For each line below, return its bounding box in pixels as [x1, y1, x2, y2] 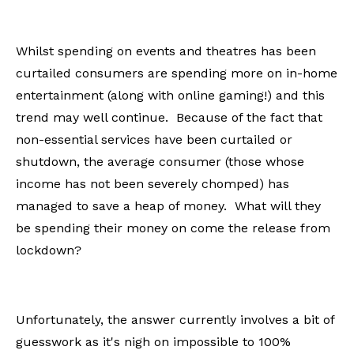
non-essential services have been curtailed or [16, 131, 292, 147]
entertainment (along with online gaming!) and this [16, 87, 325, 103]
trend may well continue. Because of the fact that [16, 109, 322, 125]
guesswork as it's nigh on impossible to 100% [16, 333, 291, 349]
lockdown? [16, 242, 81, 258]
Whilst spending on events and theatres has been [16, 43, 316, 58]
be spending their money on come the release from [16, 220, 330, 235]
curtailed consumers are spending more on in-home [16, 65, 337, 81]
